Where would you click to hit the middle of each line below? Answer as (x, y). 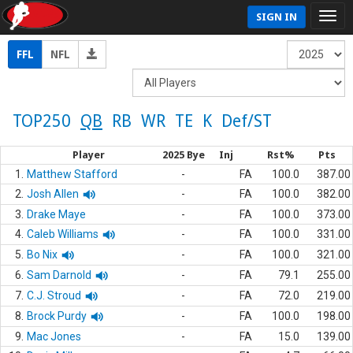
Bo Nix (42, 255)
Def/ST (247, 121)
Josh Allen (53, 194)
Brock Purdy (57, 316)
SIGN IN (277, 17)
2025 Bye (183, 155)
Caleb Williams (63, 234)
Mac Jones (54, 336)
